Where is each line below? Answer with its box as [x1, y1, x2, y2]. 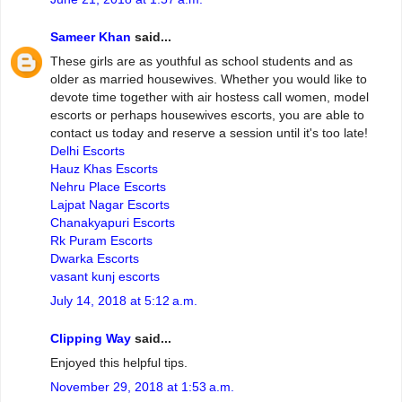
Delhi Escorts [50, 144, 125, 159]
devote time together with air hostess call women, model [50, 90, 369, 105]
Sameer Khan [50, 29, 131, 44]
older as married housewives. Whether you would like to [50, 72, 367, 87]
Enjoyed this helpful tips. [50, 355, 188, 371]
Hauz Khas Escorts [50, 162, 158, 177]
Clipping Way [50, 330, 131, 345]
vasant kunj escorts [50, 269, 160, 284]
